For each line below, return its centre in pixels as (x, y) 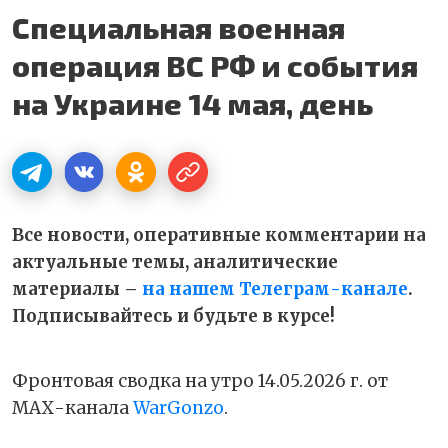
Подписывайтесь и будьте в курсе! (173, 316)
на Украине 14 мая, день (192, 103)
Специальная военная (178, 27)
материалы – (77, 289)
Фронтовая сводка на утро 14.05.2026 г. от (200, 381)
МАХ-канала (72, 408)
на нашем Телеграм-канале (275, 289)
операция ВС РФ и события (215, 65)
